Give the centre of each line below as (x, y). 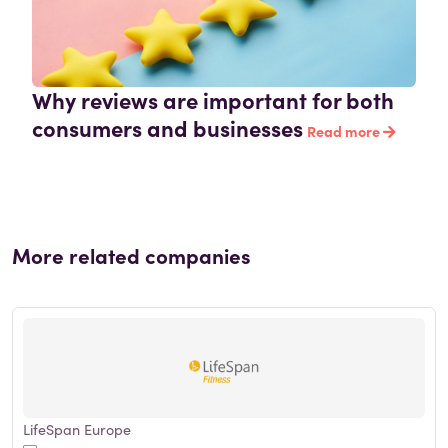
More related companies (131, 255)
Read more (345, 131)
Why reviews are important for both (213, 100)
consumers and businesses (167, 128)
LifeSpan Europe (77, 429)
